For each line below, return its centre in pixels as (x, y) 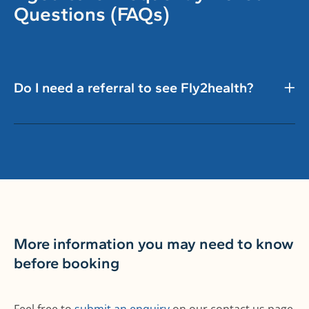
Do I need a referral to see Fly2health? (133, 88)
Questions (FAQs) (92, 14)
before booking (67, 263)
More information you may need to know (154, 244)
